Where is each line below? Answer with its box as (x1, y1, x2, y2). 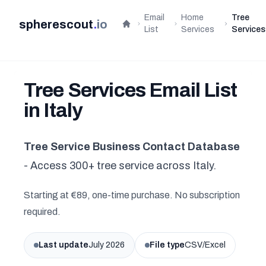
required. (24, 207, 61, 217)
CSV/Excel (185, 240, 226, 249)
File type (150, 240, 185, 249)
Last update (39, 240, 88, 249)
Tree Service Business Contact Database (24, 141, 240, 153)
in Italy (24, 100, 83, 121)
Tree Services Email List (24, 80, 237, 101)
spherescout (19, 18, 93, 31)
